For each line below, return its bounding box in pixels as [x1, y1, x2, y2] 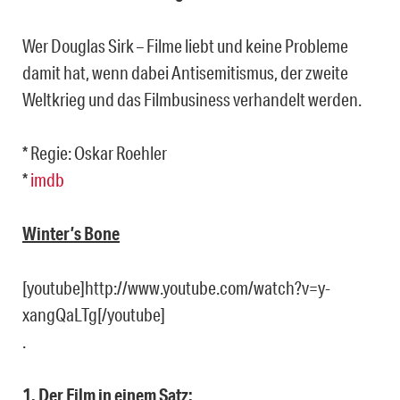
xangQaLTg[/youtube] [22, 303, 165, 325]
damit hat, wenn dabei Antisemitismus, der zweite [22, 61, 348, 83]
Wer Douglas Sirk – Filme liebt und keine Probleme [22, 34, 348, 56]
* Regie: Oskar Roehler [22, 141, 167, 163]
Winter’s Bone [22, 221, 120, 245]
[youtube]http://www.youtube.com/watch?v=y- [22, 276, 330, 298]
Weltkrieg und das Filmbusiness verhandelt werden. [22, 87, 362, 110]
